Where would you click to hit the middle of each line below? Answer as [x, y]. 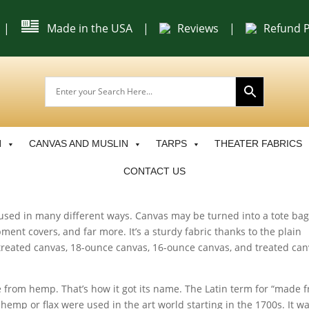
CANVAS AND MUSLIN [78, 143]
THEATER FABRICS [258, 143]
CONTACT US [154, 171]
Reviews [198, 28]
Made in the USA [90, 28]
